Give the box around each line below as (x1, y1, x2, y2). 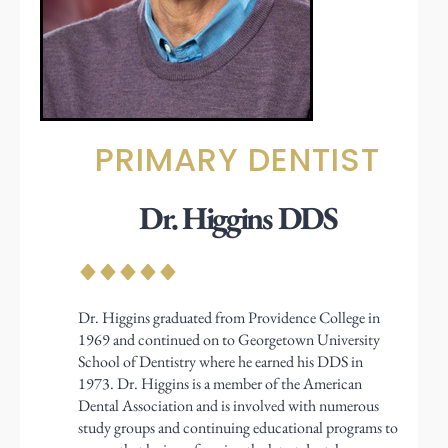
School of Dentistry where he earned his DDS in (77, 351, 363, 373)
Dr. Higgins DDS (139, 197, 337, 240)
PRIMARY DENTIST (95, 137, 381, 183)
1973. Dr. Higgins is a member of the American (77, 373, 362, 395)
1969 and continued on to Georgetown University (77, 329, 380, 351)
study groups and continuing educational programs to (77, 417, 398, 439)
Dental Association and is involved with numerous (77, 395, 379, 417)
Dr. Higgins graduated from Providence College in (77, 307, 380, 329)
